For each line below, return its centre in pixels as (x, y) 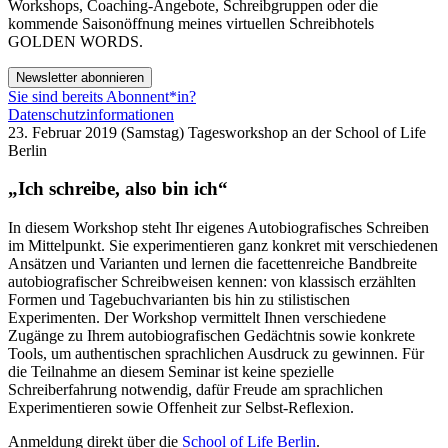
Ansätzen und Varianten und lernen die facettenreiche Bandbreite (212, 264)
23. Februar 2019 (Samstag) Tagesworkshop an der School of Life (217, 132)
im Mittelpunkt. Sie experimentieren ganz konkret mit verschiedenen (223, 246)
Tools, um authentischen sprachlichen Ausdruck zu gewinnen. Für (216, 354)
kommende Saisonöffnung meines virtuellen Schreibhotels (191, 23)
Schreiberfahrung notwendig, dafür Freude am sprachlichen (195, 390)
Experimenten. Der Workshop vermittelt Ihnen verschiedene (197, 318)
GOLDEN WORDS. (75, 41)
